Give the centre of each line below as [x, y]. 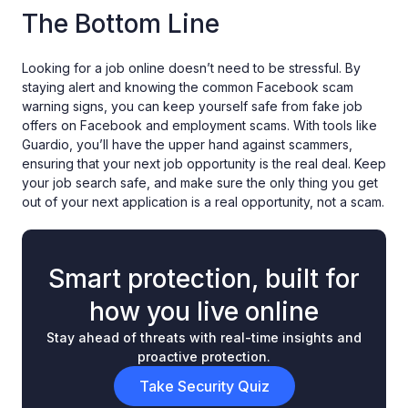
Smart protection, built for [204, 279]
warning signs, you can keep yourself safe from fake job [192, 107]
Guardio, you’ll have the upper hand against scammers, [187, 145]
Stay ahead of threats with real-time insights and [204, 338]
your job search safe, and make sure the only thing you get [200, 183]
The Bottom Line [121, 24]
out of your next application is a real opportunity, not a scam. [203, 202]
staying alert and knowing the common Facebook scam [188, 87]
